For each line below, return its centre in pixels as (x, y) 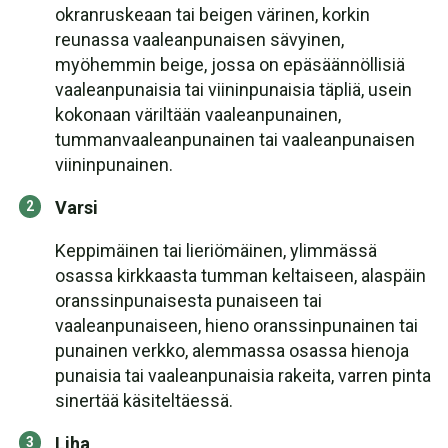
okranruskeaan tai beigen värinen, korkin (212, 14)
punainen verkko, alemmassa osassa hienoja (232, 350)
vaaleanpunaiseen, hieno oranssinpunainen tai (236, 325)
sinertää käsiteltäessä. (144, 400)
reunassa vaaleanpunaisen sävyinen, (199, 39)
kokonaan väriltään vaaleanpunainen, (198, 114)
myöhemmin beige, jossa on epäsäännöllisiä (230, 64)
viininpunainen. (114, 164)
